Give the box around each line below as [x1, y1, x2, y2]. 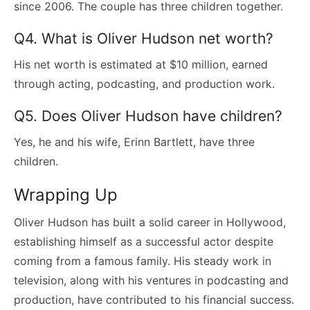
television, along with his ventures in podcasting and [14, 273, 289, 287]
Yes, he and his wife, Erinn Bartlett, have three [14, 134, 255, 149]
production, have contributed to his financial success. [14, 292, 294, 307]
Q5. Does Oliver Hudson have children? [14, 107, 282, 125]
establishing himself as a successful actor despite [14, 234, 273, 248]
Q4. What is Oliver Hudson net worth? [14, 29, 273, 47]
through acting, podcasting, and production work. [14, 76, 275, 91]
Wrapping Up [14, 184, 118, 205]
